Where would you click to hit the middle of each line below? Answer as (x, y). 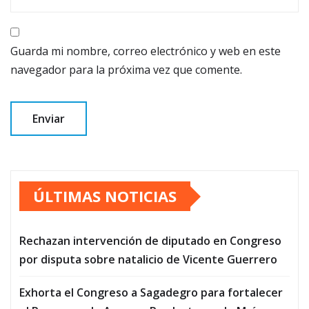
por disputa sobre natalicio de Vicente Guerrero (148, 260)
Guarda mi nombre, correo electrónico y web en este (146, 51)
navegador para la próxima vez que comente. (126, 70)
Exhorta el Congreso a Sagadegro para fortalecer (151, 293)
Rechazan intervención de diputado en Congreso (150, 241)
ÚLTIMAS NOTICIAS (105, 196)
